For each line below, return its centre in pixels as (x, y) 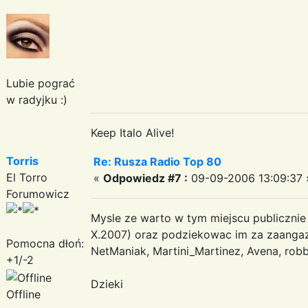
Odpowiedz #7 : (145, 178)
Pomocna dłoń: (45, 243)
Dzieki (107, 284)
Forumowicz (38, 194)
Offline (23, 294)
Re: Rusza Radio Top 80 (157, 161)
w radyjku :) (37, 99)
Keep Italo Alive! (132, 132)
